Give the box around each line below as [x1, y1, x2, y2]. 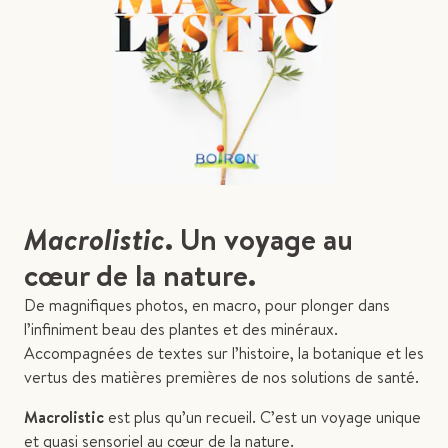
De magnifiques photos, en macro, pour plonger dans [24, 293, 390, 316]
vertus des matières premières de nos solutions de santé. [24, 365, 419, 388]
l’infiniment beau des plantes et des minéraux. [24, 317, 338, 340]
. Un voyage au [165, 217, 353, 260]
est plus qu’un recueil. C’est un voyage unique [108, 405, 421, 428]
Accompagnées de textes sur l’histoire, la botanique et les [24, 341, 424, 364]
